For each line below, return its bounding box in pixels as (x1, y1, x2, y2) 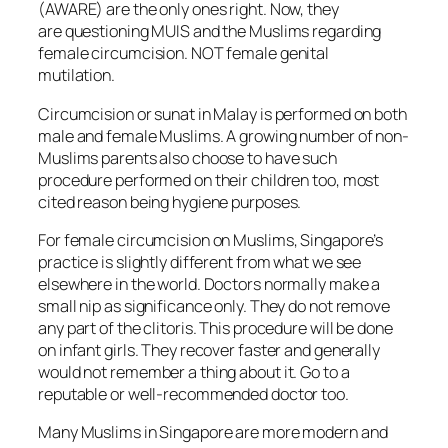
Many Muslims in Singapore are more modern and (38, 421, 388, 444)
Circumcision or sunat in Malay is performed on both (38, 102, 407, 125)
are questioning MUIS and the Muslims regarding (38, 20, 382, 43)
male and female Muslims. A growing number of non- (38, 124, 410, 147)
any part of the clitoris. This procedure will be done (38, 316, 393, 339)
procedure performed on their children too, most (38, 168, 380, 191)
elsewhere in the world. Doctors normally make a (38, 272, 381, 295)
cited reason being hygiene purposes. (38, 190, 305, 213)
